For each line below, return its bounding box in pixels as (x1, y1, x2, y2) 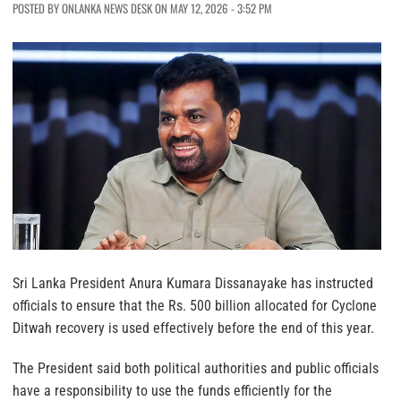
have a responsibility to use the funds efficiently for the (13, 381, 332, 399)
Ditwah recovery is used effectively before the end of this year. (13, 319, 374, 337)
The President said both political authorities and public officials (13, 359, 379, 377)
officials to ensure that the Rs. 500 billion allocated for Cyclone (13, 296, 377, 314)
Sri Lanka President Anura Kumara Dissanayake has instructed (13, 274, 373, 292)
